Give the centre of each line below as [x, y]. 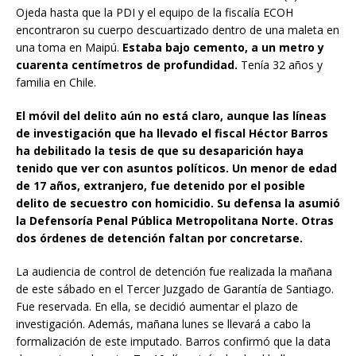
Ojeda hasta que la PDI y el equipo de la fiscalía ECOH [155, 12]
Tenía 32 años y [282, 64]
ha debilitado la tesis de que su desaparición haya [160, 150]
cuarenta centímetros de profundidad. [128, 64]
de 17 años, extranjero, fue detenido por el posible [161, 185]
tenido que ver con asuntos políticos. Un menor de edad [176, 168]
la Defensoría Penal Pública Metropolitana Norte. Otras [175, 220]
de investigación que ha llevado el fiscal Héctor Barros [172, 133]
